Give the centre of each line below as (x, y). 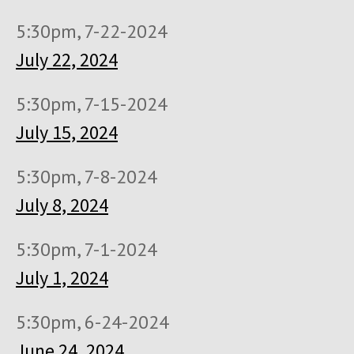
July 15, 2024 (67, 133)
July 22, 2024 (67, 60)
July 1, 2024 (62, 278)
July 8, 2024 (62, 205)
